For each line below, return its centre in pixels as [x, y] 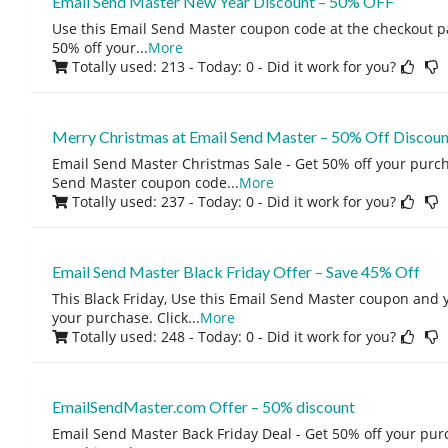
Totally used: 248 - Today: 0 [162, 336]
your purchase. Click [119, 317]
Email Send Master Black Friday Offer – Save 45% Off [235, 271]
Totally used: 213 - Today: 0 [162, 66]
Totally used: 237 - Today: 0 [162, 201]
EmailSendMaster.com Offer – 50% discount [203, 406]
